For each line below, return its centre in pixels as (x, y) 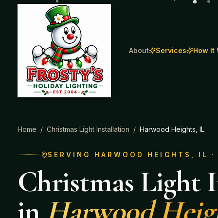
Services (171, 50)
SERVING (71, 154)
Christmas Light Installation (88, 129)
